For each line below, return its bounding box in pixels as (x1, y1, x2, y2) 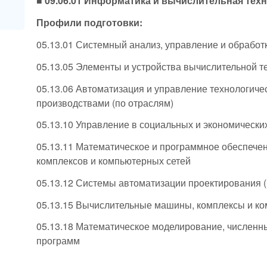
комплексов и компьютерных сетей (36, 154, 191, 168)
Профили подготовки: (36, 15, 143, 30)
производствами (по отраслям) (36, 95, 174, 110)
